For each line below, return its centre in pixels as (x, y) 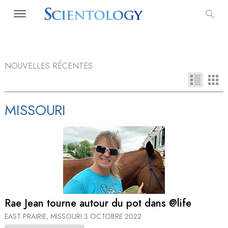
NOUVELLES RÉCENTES (49, 66)
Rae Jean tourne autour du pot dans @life (98, 204)
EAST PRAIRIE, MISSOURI (44, 216)
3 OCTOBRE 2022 (113, 216)
